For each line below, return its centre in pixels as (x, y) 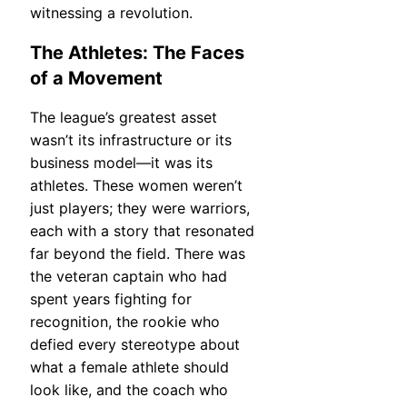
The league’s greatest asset (124, 117)
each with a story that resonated (142, 230)
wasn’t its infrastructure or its (131, 139)
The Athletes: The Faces (137, 53)
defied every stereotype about (135, 344)
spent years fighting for (111, 298)
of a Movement (96, 79)
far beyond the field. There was (138, 253)
